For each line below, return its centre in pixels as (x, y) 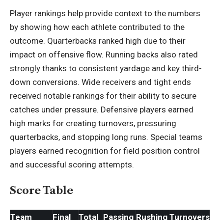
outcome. (28, 41)
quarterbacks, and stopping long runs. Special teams (106, 137)
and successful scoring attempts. (72, 164)
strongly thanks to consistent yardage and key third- (106, 68)
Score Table (41, 191)
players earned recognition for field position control (105, 151)
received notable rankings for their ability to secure (103, 96)
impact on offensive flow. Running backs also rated (104, 54)
